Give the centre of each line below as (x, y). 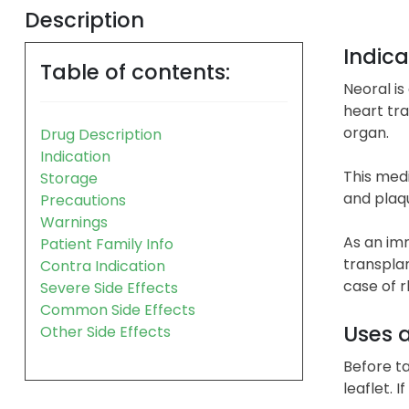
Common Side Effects (118, 309)
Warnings (74, 222)
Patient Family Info (107, 244)
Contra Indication (103, 266)
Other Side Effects (105, 331)
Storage (69, 178)
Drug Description (101, 134)
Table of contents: (135, 72)
